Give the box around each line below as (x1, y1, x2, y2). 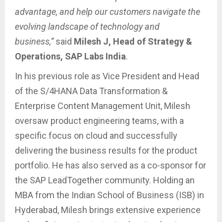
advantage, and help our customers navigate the (15, 6, 200, 17)
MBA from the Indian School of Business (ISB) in (15, 190, 204, 201)
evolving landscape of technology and (15, 21, 160, 32)
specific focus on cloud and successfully (15, 130, 177, 141)
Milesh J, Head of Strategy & (74, 36, 192, 47)
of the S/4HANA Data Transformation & (15, 86, 167, 97)
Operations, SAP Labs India (15, 51, 126, 62)
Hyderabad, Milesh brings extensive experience (15, 205, 201, 216)
